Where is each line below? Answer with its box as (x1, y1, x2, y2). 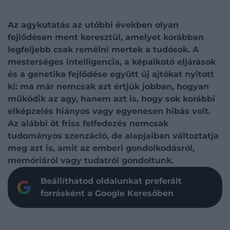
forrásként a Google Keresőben (41, 188, 174, 198)
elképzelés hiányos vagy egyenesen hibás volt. (8, 106, 210, 116)
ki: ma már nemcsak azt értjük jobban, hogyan (8, 82, 209, 91)
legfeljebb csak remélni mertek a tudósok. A (8, 45, 199, 54)
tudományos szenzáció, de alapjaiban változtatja (8, 131, 219, 141)
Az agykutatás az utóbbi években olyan (8, 20, 179, 30)
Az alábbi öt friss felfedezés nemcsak (8, 119, 168, 128)
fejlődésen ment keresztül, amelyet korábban (8, 32, 204, 42)
